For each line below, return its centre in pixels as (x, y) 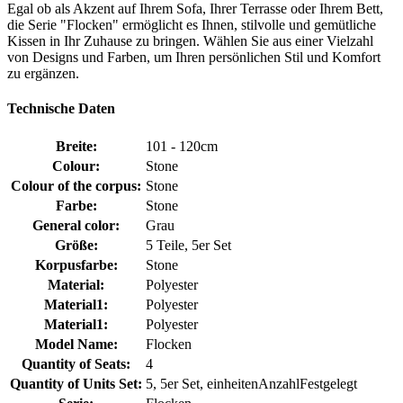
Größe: (76, 246)
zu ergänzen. (43, 73)
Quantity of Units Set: (76, 384)
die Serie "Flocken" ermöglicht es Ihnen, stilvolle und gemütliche (192, 24)
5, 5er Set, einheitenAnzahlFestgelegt (251, 384)
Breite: (76, 147)
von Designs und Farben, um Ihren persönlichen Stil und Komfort (194, 57)
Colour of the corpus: (76, 186)
